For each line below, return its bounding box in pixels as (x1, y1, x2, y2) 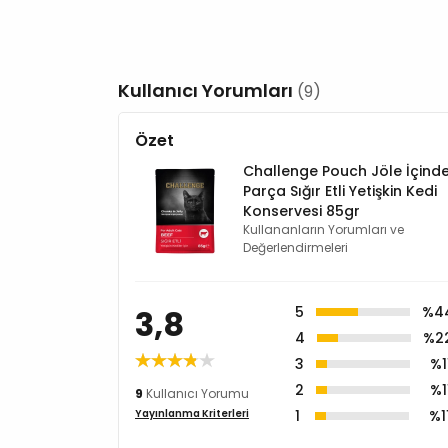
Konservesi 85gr (243, 200, 360, 221)
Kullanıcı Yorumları (118, 77, 297, 103)
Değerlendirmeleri (243, 238, 348, 256)
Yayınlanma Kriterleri (135, 406, 249, 420)
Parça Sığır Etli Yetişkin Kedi (243, 180, 437, 201)
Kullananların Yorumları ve (243, 220, 404, 238)
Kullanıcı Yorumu (143, 384, 249, 402)
